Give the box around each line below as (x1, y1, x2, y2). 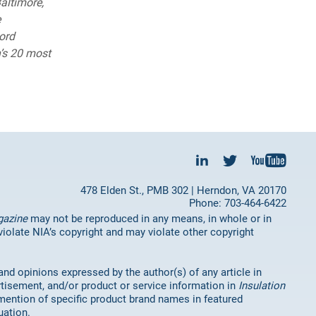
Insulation (238, 279, 285, 292)
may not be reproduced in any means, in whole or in (28, 212, 272, 225)
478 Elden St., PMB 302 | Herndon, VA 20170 (80, 183, 286, 197)
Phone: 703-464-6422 (189, 196, 286, 209)
